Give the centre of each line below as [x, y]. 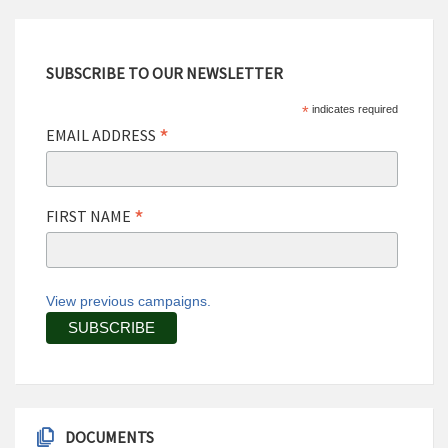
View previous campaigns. [129, 301]
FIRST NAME [90, 216]
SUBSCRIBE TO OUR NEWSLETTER [165, 73]
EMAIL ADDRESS [103, 135]
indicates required [354, 109]
